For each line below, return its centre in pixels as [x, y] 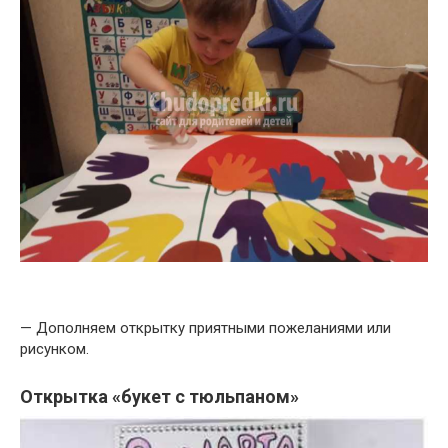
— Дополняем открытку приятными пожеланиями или [205, 327]
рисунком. [54, 348]
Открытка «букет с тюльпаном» [159, 396]
